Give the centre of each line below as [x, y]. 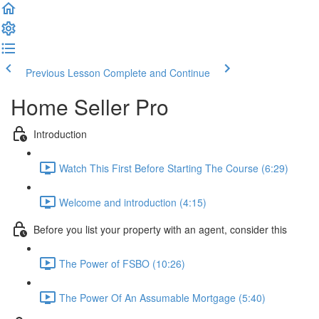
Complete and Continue [157, 73]
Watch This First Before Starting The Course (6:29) [174, 168]
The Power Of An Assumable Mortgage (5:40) [162, 297]
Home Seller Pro [90, 106]
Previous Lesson [63, 73]
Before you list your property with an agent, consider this [160, 229]
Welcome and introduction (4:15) [133, 202]
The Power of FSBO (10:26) [122, 263]
